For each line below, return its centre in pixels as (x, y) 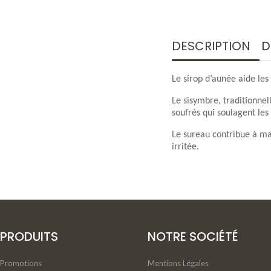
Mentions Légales (178, 263)
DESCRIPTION (211, 46)
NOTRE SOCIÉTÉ (193, 237)
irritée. (185, 147)
